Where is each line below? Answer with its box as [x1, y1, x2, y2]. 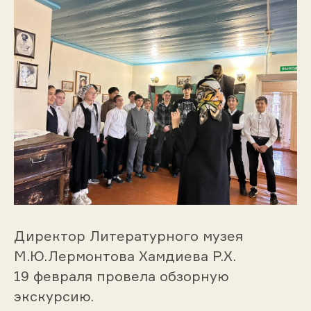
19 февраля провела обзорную [13, 267, 229, 285]
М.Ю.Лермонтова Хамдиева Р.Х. [13, 247, 236, 265]
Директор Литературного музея [13, 227, 243, 245]
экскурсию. [13, 287, 94, 305]
